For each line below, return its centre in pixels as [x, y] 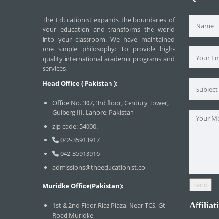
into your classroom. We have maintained [109, 39]
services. [55, 68]
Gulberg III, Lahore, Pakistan [93, 112]
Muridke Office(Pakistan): [83, 186]
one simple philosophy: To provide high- [109, 49]
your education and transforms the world [109, 29]
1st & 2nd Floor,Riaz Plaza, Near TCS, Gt [109, 205]
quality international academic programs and [109, 59]
